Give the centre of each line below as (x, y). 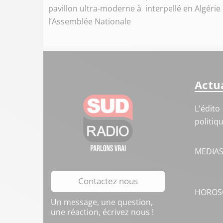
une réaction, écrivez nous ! (102, 212)
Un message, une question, (102, 202)
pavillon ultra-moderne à (95, 9)
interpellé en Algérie (183, 9)
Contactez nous (108, 181)
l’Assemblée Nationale (90, 22)
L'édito (207, 109)
